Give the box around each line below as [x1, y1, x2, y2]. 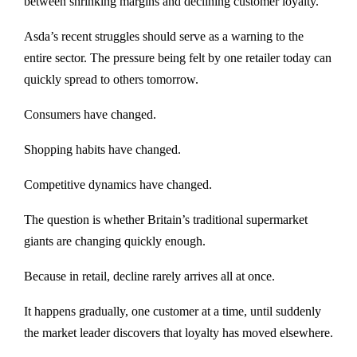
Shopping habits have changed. [24, 143, 181, 157]
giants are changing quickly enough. [24, 234, 206, 249]
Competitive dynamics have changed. [24, 178, 212, 192]
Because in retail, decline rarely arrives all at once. [24, 269, 275, 284]
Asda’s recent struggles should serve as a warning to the [24, 29, 304, 44]
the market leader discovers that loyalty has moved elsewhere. [24, 326, 333, 340]
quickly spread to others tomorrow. [24, 73, 198, 87]
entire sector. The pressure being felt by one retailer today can [24, 51, 331, 65]
